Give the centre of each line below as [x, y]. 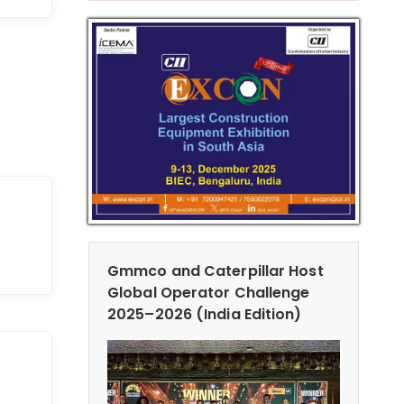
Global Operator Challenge [209, 292]
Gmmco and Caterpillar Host [216, 271]
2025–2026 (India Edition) [205, 314]
